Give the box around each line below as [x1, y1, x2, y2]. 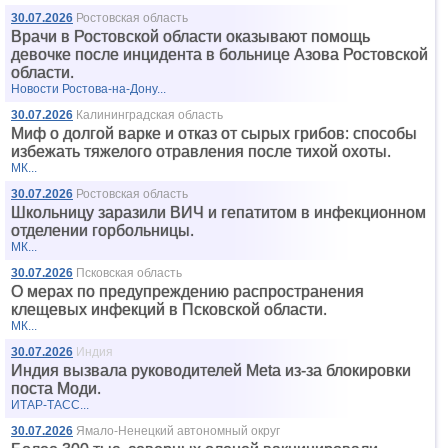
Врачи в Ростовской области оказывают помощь [11, 28, 370, 45]
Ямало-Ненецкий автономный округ [76, 424, 280, 438]
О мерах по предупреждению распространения [11, 283, 364, 300]
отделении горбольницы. [11, 222, 194, 239]
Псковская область [76, 266, 182, 280]
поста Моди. [11, 380, 101, 397]
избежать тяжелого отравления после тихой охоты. [11, 143, 391, 160]
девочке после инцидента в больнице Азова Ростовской [11, 46, 428, 63]
